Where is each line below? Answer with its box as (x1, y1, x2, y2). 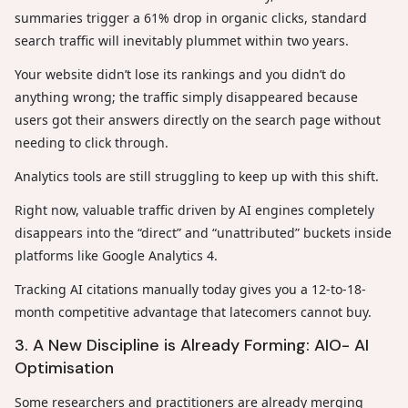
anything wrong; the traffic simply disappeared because (15, 87, 358, 106)
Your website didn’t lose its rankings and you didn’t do (15, 65, 345, 83)
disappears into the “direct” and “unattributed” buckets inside (15, 223, 392, 241)
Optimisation (15, 356, 114, 379)
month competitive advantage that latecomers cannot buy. (15, 302, 372, 321)
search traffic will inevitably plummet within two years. (15, 31, 352, 49)
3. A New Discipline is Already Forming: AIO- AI (15, 333, 369, 356)
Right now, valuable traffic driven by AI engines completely (15, 200, 374, 219)
